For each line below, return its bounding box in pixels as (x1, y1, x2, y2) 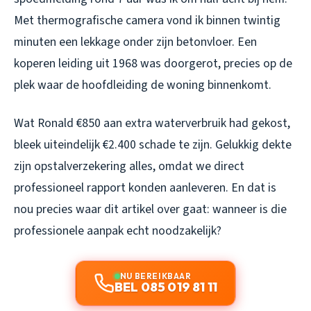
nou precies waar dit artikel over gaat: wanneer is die (14, 200, 287, 218)
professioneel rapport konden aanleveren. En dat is (14, 178, 276, 196)
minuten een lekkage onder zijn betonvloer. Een (14, 33, 257, 51)
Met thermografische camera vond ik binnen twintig (14, 11, 280, 29)
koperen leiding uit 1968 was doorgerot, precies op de (14, 54, 292, 72)
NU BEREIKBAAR (119, 270, 192, 281)
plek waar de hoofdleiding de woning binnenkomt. (14, 76, 271, 94)
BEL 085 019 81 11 (114, 278, 218, 295)
